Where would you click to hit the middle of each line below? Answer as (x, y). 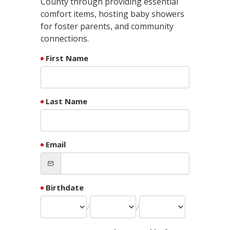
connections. (65, 39)
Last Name (66, 101)
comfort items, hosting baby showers (112, 14)
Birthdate (65, 187)
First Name (67, 58)
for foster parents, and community (107, 26)
